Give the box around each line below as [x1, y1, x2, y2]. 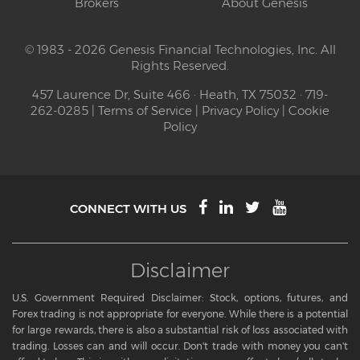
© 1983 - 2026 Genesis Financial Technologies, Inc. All [24, 42, 336, 57]
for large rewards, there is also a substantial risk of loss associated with [12, 324, 348, 336]
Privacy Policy [202, 103, 279, 118]
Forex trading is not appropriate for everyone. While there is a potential [12, 308, 348, 320]
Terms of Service [98, 103, 192, 118]
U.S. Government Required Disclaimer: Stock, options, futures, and [12, 292, 348, 304]
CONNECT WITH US [70, 201, 186, 216]
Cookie [288, 103, 329, 118]
